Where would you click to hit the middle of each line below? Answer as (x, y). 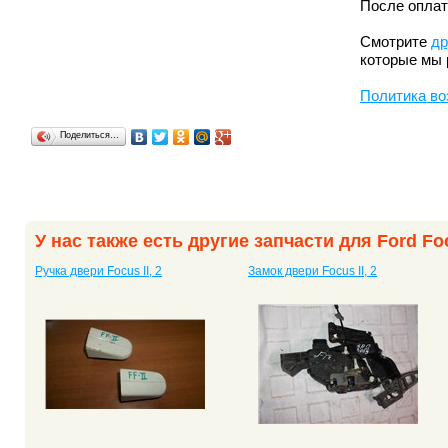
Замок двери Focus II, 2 (312, 270)
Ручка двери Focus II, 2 (98, 270)
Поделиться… (89, 134)
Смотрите (395, 41)
